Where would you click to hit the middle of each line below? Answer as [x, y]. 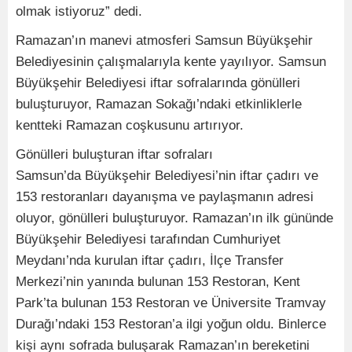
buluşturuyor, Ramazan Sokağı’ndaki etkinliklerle [159, 104]
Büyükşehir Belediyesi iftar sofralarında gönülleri [158, 83]
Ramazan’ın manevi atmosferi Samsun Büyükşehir [164, 41]
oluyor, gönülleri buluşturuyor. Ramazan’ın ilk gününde [174, 218]
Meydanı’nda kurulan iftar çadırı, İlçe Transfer [150, 261]
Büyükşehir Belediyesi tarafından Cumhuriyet [148, 240]
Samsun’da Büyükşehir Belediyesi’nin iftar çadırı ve [167, 176]
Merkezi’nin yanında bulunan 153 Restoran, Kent [158, 282]
